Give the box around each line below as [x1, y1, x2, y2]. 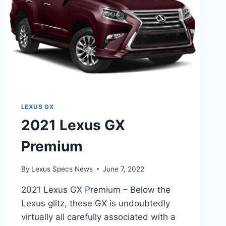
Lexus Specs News [31, 164, 93, 173]
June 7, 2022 [102, 164, 144, 173]
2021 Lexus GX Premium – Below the [21, 184, 171, 195]
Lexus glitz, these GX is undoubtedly [21, 198, 170, 208]
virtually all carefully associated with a [21, 211, 176, 222]
